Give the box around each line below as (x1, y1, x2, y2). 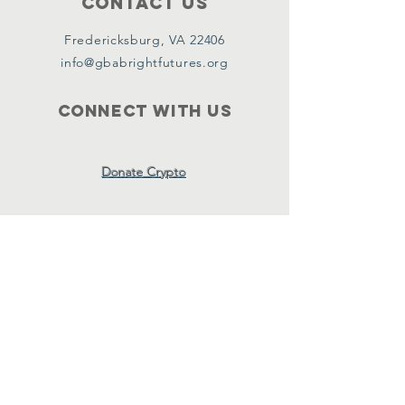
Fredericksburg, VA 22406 (64, 32, 225, 48)
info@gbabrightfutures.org (61, 54, 229, 71)
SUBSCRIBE (89, 271, 200, 293)
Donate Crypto (102, 164, 186, 180)
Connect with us (57, 100, 232, 121)
